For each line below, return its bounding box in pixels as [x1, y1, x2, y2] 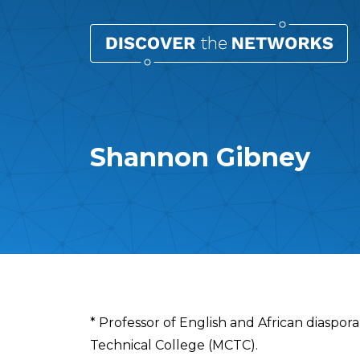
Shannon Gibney [90, 141, 310, 173]
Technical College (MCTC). [90, 337, 258, 353]
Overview [89, 311, 202, 338]
